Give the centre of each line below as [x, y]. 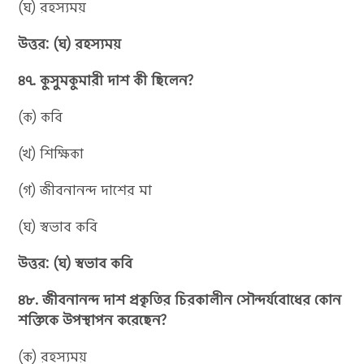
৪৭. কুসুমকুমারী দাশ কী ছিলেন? [106, 80]
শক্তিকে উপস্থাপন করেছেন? [93, 320]
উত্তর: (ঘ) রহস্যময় [70, 43]
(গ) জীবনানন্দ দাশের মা [85, 190]
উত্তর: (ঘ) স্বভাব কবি [76, 263]
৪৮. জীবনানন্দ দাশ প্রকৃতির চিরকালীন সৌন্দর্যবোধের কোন [180, 299]
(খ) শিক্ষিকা [51, 153]
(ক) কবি [41, 117]
